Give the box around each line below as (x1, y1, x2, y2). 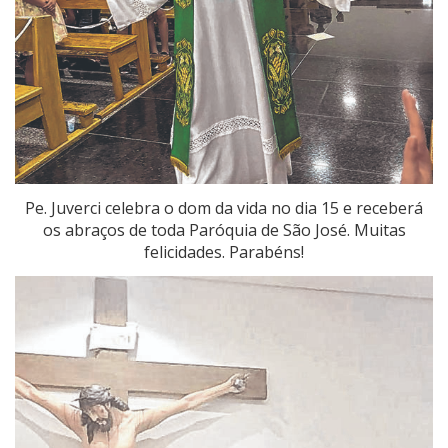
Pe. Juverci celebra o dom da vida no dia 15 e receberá (25, 196, 423, 219)
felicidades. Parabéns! (144, 240, 304, 263)
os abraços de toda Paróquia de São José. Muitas (42, 218, 406, 241)
